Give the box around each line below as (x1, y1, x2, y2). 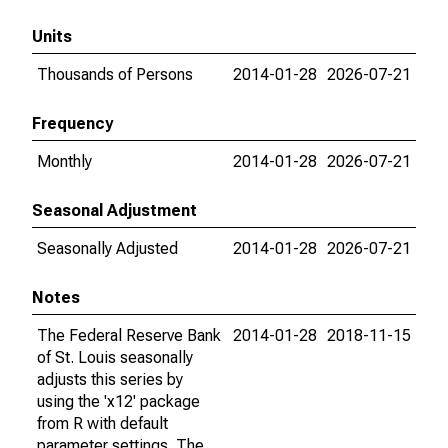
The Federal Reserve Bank (37, 326, 221, 345)
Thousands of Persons (37, 65, 193, 84)
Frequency (32, 114, 113, 133)
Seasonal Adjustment (32, 201, 197, 220)
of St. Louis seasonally (37, 348, 193, 367)
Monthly (37, 152, 92, 171)
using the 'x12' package (37, 392, 200, 411)
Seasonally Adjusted (37, 239, 178, 258)
